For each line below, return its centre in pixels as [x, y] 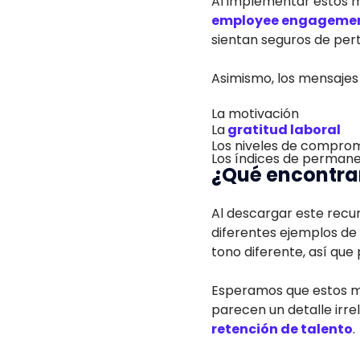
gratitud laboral [283, 130]
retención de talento [282, 329]
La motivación [255, 114]
